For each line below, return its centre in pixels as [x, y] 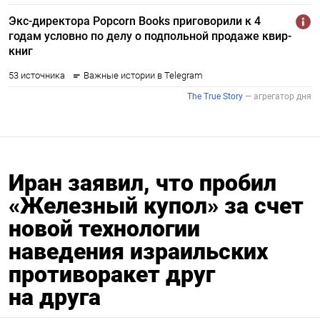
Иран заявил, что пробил [142, 182]
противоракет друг [112, 274]
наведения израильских [138, 251]
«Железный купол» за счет [156, 205]
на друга [55, 297]
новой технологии [104, 228]
